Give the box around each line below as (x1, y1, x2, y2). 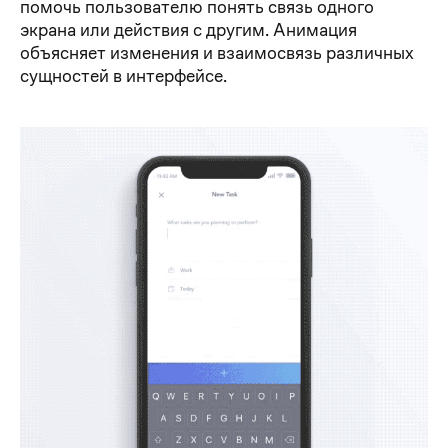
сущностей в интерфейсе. (20, 64, 227, 88)
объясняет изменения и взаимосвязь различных (20, 41, 414, 65)
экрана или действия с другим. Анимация (20, 18, 357, 42)
